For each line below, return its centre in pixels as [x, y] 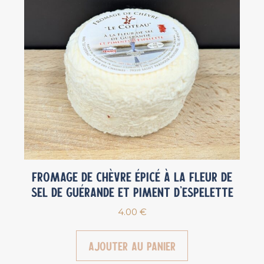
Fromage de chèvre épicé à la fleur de [132, 177]
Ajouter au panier [132, 246]
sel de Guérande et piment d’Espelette [132, 192]
